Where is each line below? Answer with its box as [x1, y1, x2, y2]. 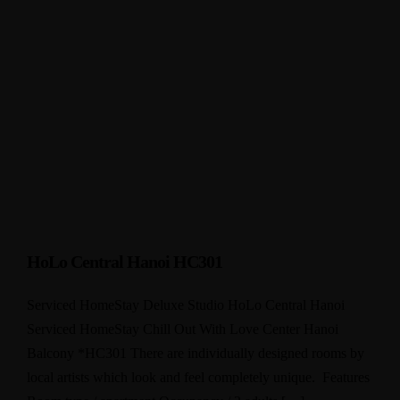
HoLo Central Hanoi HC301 [27, 252, 222, 271]
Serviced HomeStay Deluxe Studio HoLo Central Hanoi [27, 297, 345, 312]
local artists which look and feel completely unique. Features [27, 370, 370, 385]
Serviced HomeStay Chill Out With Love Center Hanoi [27, 321, 338, 337]
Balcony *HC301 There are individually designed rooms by [27, 346, 364, 361]
